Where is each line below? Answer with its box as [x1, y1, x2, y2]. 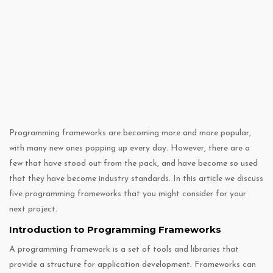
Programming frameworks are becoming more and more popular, [9, 129, 251, 138]
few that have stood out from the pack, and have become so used [9, 159, 258, 169]
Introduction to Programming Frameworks [9, 224, 221, 236]
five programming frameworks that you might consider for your [9, 190, 246, 199]
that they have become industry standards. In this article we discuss [9, 174, 263, 184]
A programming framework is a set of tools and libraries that [9, 245, 239, 255]
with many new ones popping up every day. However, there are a [9, 144, 250, 154]
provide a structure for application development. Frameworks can [9, 260, 256, 270]
